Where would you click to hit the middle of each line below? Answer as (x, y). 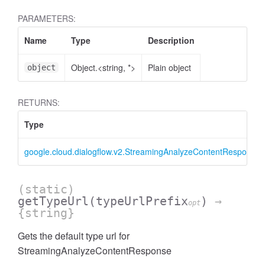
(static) (46, 189)
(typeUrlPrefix (138, 201)
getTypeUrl (53, 201)
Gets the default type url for (74, 236)
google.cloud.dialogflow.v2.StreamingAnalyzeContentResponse (142, 151)
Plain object (169, 67)
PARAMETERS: (47, 18)
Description (171, 40)
